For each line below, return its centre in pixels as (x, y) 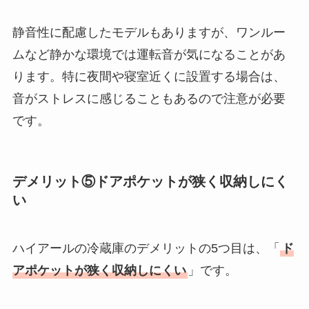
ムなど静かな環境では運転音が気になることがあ (149, 55)
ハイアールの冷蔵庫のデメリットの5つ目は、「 (146, 248)
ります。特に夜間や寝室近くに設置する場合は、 (149, 77)
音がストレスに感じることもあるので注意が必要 (149, 99)
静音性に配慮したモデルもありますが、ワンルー (149, 33)
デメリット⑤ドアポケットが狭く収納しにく (150, 182)
